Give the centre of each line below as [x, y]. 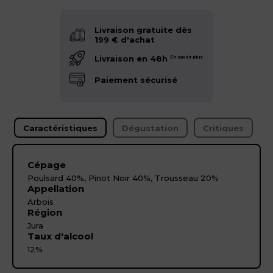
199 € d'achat [125, 40]
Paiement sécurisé [136, 80]
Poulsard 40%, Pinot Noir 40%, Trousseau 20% [123, 178]
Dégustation [150, 128]
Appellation [55, 188]
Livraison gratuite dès [143, 30]
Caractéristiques [60, 128]
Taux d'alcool [60, 236]
